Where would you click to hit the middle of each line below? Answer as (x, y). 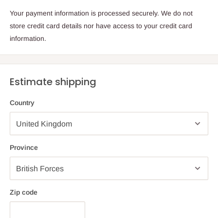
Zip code (24, 192)
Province (24, 148)
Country (22, 103)
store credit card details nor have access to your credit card (101, 26)
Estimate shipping (53, 82)
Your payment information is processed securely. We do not (101, 13)
